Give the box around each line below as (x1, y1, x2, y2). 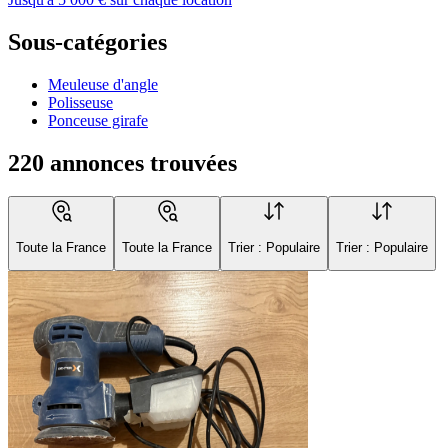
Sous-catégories (8, 28, 167, 55)
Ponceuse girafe (48, 111, 148, 129)
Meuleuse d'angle (48, 75, 158, 93)
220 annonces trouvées (8, 149, 237, 176)
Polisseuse (48, 93, 113, 111)
